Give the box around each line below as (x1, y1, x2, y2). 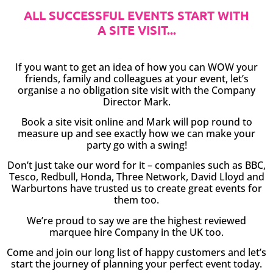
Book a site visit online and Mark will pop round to (21, 115, 252, 129)
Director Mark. (102, 94, 171, 108)
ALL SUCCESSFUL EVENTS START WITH (24, 7, 249, 23)
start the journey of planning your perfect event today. (11, 257, 262, 271)
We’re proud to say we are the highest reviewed (27, 213, 246, 227)
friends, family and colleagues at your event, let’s (24, 71, 249, 85)
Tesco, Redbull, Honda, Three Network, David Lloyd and (9, 170, 264, 184)
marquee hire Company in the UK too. (49, 225, 224, 239)
